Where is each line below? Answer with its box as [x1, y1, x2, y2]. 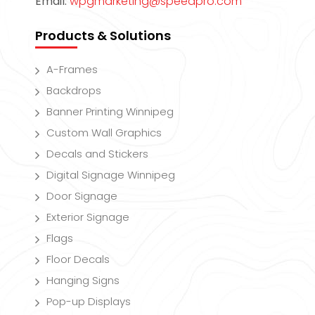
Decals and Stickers [46, 146, 148, 161]
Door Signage [46, 188, 117, 203]
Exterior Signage [46, 209, 129, 224]
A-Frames [46, 61, 98, 77]
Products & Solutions [35, 26, 171, 44]
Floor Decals [46, 251, 110, 266]
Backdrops [46, 82, 101, 98]
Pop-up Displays [46, 293, 131, 309]
